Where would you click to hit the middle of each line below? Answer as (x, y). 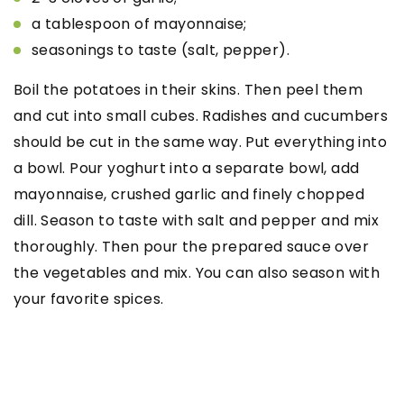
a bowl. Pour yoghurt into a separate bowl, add (187, 168)
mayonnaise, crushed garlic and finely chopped (189, 194)
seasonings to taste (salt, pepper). (161, 50)
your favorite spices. (89, 298)
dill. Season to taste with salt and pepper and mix (196, 220)
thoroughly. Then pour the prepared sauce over (191, 246)
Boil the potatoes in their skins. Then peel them (188, 89)
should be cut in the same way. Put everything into (200, 142)
